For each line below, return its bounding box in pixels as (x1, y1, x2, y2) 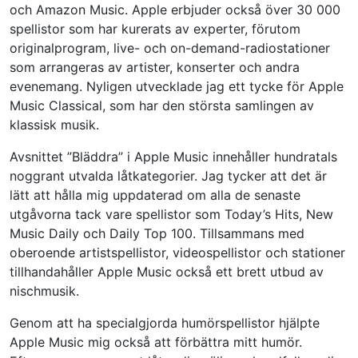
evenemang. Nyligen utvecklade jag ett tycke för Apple (10, 78, 344, 94)
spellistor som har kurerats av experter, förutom (10, 20, 300, 37)
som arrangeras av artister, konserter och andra (10, 58, 300, 75)
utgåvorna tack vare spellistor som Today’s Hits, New (10, 205, 333, 222)
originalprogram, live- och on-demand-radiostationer (10, 39, 330, 56)
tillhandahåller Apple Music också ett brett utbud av (10, 263, 324, 280)
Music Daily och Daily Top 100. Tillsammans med (10, 225, 304, 241)
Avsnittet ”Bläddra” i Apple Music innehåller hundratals (10, 148, 337, 165)
